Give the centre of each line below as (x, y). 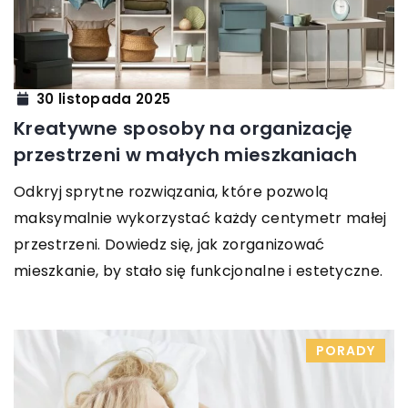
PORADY (346, 351)
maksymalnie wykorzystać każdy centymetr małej (200, 219)
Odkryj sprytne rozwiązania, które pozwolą (171, 192)
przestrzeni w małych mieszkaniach (185, 155)
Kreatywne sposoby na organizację (184, 129)
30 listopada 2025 (104, 98)
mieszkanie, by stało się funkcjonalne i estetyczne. (199, 271)
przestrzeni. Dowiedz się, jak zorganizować (169, 245)
